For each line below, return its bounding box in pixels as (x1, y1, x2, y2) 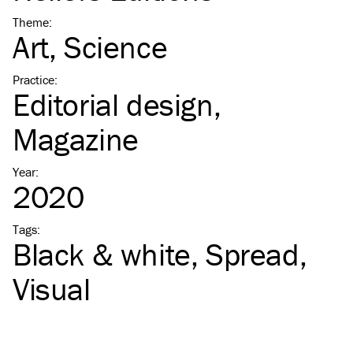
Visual (13, 269, 91, 309)
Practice (13, 72, 54, 88)
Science (64, 28, 168, 67)
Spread (206, 235, 299, 274)
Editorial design (13, 85, 214, 124)
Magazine (13, 120, 139, 159)
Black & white (13, 235, 191, 274)
